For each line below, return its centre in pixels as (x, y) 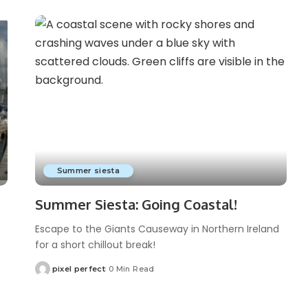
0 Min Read (132, 268)
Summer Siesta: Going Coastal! (136, 204)
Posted (49, 274)
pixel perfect (79, 268)
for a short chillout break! (95, 244)
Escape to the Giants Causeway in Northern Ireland (157, 229)
